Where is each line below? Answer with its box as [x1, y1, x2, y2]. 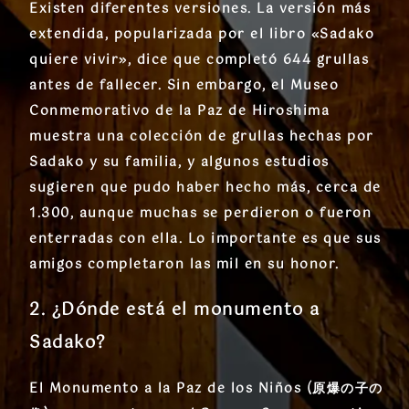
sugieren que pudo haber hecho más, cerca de [29, 177, 382, 200]
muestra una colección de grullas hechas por [29, 126, 374, 149]
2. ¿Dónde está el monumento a [29, 297, 320, 325]
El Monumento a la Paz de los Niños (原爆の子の [29, 378, 383, 401]
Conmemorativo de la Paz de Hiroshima [29, 100, 330, 123]
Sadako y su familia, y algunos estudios [29, 152, 330, 174]
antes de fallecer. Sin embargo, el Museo [29, 75, 339, 98]
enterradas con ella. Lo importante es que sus [29, 228, 382, 251]
